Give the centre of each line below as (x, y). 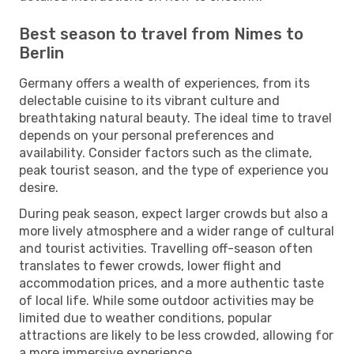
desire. (39, 187)
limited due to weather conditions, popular (145, 318)
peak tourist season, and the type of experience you (174, 170)
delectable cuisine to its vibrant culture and (149, 100)
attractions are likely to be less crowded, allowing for (176, 335)
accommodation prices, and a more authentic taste (171, 283)
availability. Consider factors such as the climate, (166, 153)
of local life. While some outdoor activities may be (166, 300)
